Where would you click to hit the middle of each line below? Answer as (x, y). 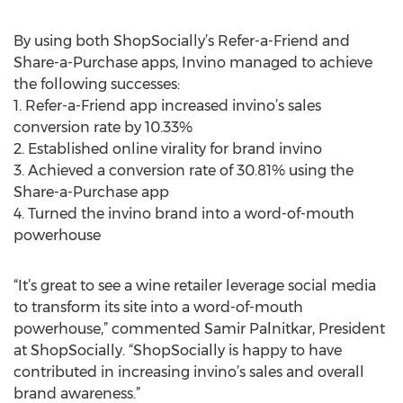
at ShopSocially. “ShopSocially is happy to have (178, 350)
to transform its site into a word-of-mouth (158, 307)
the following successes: (97, 84)
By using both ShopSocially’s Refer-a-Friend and (182, 41)
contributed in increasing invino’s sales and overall (189, 372)
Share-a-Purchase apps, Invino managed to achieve (193, 63)
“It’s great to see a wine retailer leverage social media (195, 286)
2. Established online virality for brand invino (168, 149)
